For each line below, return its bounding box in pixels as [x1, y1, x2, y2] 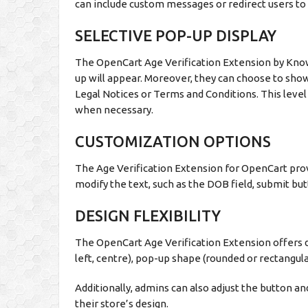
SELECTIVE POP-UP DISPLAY [75, 27, 277, 44]
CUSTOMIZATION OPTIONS [75, 133, 272, 150]
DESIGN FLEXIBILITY [75, 207, 221, 224]
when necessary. [75, 104, 154, 115]
